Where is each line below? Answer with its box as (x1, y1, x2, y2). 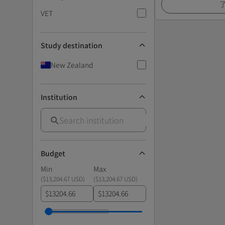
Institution (41, 91, 77, 102)
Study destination (41, 40, 102, 50)
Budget (41, 148, 65, 158)
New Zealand (51, 59, 93, 70)
